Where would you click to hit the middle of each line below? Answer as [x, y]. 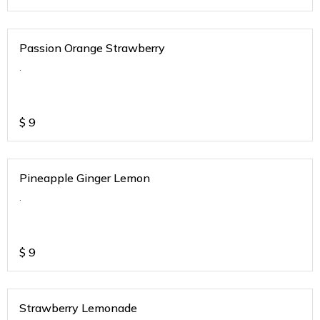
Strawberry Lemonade [78, 308]
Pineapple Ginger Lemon [85, 178]
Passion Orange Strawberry [92, 48]
